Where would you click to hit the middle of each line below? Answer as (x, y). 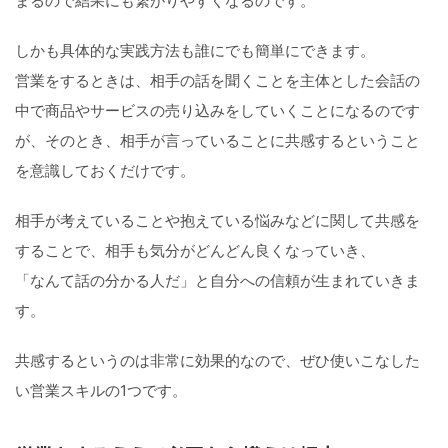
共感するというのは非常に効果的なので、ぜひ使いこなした (217, 361)
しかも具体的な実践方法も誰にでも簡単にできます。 (195, 51)
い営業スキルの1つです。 (101, 391)
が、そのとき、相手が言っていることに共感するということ (217, 141)
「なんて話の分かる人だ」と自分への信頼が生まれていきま (217, 281)
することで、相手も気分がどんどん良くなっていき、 (195, 251)
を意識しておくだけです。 (105, 171)
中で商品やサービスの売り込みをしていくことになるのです (217, 111)
